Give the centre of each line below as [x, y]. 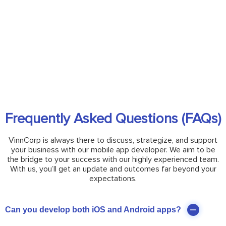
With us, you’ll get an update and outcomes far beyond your [113, 169]
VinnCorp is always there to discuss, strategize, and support [113, 140]
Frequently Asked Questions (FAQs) [113, 118]
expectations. [113, 178]
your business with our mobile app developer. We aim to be [113, 150]
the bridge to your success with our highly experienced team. [113, 159]
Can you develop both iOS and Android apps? [93, 209]
